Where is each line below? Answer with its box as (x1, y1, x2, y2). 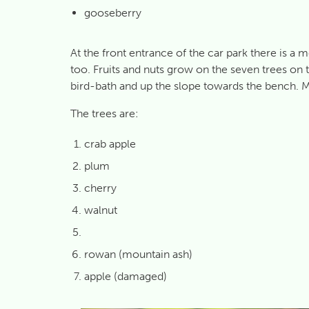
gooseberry (84, 6, 141, 19)
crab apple (84, 137, 136, 150)
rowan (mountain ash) (84, 248, 192, 261)
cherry (84, 181, 117, 195)
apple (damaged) (84, 270, 167, 283)
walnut (84, 203, 117, 217)
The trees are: (70, 107, 139, 120)
